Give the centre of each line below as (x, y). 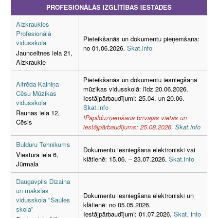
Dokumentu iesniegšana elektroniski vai (139, 149)
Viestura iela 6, (37, 155)
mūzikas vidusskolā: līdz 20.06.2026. (136, 89)
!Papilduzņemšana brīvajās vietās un (135, 118)
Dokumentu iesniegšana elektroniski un (138, 196)
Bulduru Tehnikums (43, 144)
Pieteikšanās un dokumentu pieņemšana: (141, 38)
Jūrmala (27, 164)
